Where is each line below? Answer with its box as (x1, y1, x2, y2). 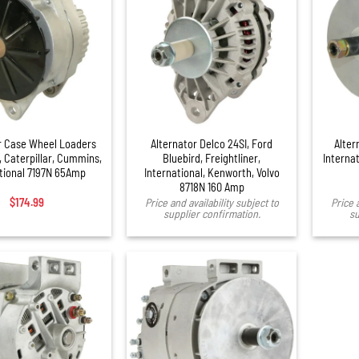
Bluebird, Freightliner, (163, 151, 261, 165)
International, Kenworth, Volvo (143, 165, 280, 179)
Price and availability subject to (144, 196, 279, 210)
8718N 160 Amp (179, 179, 244, 194)
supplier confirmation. (163, 207, 260, 221)
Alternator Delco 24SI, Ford (151, 136, 273, 151)
